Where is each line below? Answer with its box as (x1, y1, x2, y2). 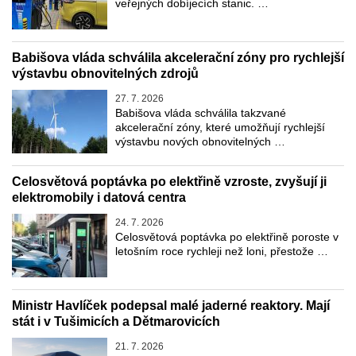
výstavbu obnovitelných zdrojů (12, 67, 199, 81)
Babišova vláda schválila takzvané (115, 106, 286, 120)
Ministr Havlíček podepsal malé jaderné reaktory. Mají (12, 299, 330, 313)
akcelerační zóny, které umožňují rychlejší (115, 121, 325, 134)
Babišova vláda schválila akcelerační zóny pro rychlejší (12, 51, 344, 65)
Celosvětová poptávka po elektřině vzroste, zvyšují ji (12, 175, 327, 189)
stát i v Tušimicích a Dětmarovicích (12, 315, 220, 329)
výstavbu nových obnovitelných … (115, 135, 285, 149)
